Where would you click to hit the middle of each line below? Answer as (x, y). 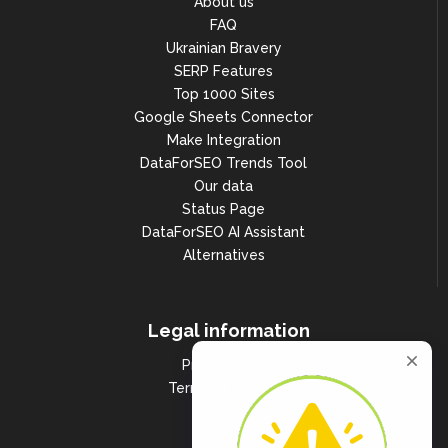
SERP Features (223, 71)
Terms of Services (229, 388)
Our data (223, 186)
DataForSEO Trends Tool (223, 163)
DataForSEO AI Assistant (223, 232)
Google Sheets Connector (223, 117)
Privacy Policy (229, 365)
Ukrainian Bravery (223, 48)
